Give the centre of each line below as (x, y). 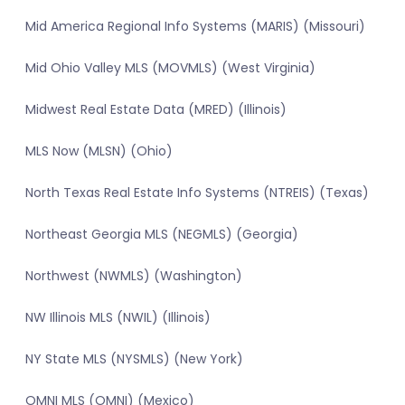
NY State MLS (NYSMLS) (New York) (134, 359)
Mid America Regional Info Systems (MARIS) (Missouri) (195, 27)
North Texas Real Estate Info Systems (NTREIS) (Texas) (197, 193)
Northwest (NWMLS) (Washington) (134, 276)
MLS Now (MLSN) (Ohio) (99, 151)
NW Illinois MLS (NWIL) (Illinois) (118, 318)
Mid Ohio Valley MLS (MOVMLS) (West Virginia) (170, 68)
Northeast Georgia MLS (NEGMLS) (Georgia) (162, 235)
